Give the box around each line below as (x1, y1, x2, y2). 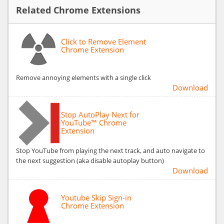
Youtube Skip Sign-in (61, 192, 131, 202)
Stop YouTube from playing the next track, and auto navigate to (16, 145, 205, 155)
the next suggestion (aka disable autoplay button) (16, 155, 164, 165)
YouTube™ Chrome (61, 117, 126, 127)
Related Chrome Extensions (16, 3, 140, 16)
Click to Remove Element (61, 36, 146, 46)
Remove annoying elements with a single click (16, 72, 151, 82)
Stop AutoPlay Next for (61, 109, 139, 119)
